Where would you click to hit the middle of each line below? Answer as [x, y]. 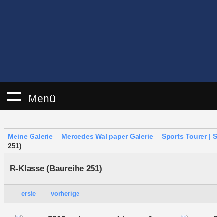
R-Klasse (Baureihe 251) [56, 169]
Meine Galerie [30, 136]
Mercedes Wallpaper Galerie [107, 136]
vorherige [65, 194]
